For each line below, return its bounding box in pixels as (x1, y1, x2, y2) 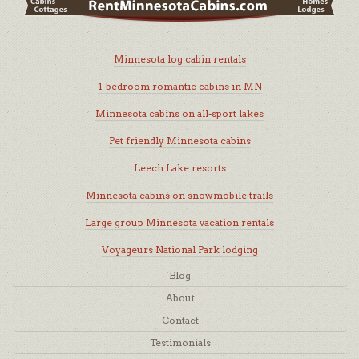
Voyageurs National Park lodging (101, 243, 258, 256)
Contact (162, 313, 199, 326)
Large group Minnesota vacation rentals (85, 216, 274, 228)
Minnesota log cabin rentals (113, 52, 246, 65)
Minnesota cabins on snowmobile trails (86, 188, 273, 201)
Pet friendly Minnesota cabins (108, 134, 251, 147)
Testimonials (150, 336, 211, 349)
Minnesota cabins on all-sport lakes (95, 107, 264, 119)
